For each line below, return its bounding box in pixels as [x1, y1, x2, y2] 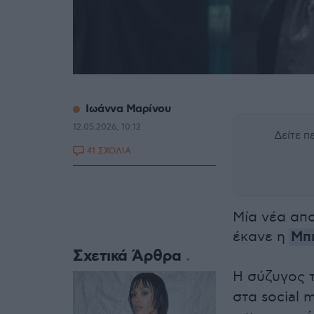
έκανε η [233, 228, 289, 246]
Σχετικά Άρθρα [73, 246, 186, 267]
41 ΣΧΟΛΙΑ [87, 146, 131, 157]
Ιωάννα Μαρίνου [86, 102, 170, 117]
